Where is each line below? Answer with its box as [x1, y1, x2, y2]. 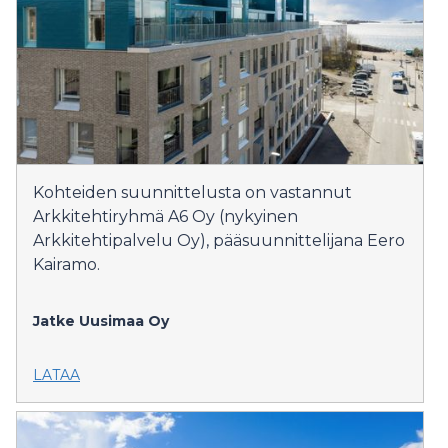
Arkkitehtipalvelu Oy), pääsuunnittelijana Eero [33, 231, 405, 251]
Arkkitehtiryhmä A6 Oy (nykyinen [33, 207, 298, 227]
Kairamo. [33, 255, 100, 275]
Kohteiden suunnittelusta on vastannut [33, 183, 352, 203]
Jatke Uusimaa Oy [33, 312, 169, 331]
